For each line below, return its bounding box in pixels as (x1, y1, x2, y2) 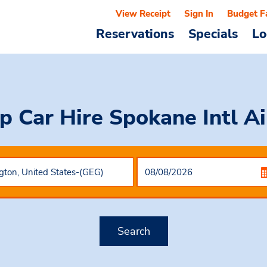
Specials (188, 26, 238, 42)
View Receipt (116, 8, 170, 20)
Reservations (96, 26, 174, 42)
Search (117, 223, 150, 238)
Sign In (184, 8, 213, 20)
